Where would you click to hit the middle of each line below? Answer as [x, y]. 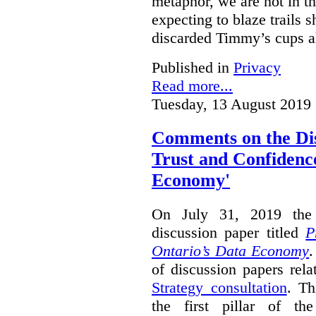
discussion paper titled [229, 232]
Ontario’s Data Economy [231, 250]
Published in [190, 67]
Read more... [192, 85]
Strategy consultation [219, 287]
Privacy [257, 67]
